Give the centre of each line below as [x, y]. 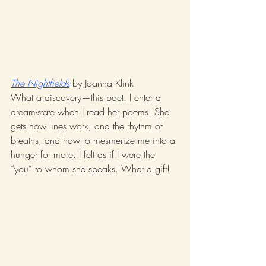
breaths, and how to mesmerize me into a [94, 140]
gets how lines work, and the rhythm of [88, 126]
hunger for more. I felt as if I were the [84, 155]
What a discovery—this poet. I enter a [87, 98]
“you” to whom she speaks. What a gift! [92, 169]
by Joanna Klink [102, 83]
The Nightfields [40, 83]
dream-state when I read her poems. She [91, 112]
